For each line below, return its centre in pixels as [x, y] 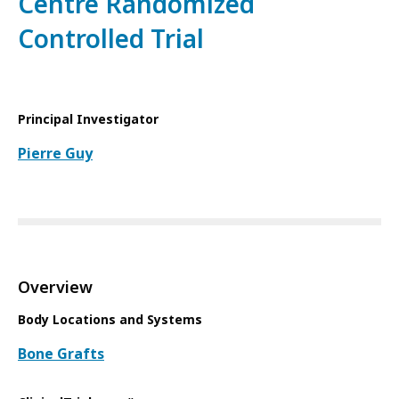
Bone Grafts [61, 354]
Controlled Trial [111, 40]
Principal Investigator [88, 119]
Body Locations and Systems [110, 320]
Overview [55, 288]
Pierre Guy [55, 154]
